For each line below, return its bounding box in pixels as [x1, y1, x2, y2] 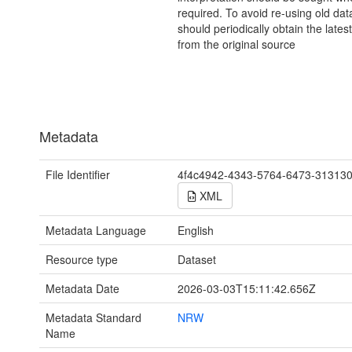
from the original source [177, 36, 295, 53]
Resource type [46, 251, 118, 268]
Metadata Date [46, 280, 119, 297]
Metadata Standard [46, 310, 141, 326]
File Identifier [46, 167, 110, 183]
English [177, 222, 214, 239]
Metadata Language [46, 222, 146, 239]
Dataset [177, 251, 216, 268]
